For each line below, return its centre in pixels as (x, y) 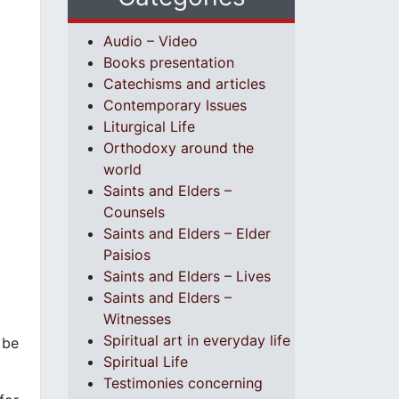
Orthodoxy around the (179, 148)
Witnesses (137, 319)
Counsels (134, 212)
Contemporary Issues (175, 105)
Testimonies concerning (183, 383)
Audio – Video (151, 41)
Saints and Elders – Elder (187, 233)
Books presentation (169, 62)
